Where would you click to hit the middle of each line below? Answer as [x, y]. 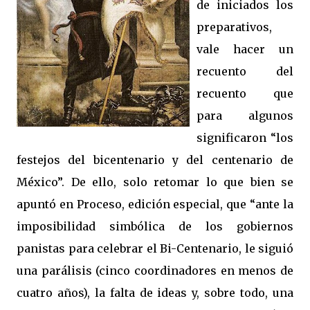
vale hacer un [245, 49]
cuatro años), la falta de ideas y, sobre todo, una [155, 293]
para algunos [245, 116]
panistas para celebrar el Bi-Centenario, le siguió [155, 248]
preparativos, [234, 27]
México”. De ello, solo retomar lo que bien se [155, 182]
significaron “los [245, 138]
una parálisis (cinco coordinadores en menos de [155, 271]
